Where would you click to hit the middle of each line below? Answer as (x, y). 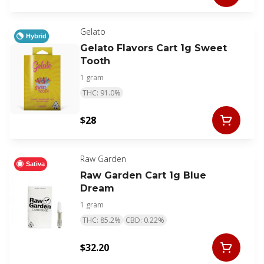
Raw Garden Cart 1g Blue (143, 176)
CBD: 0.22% (145, 220)
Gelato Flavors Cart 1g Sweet (154, 48)
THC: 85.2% (102, 220)
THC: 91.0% (102, 93)
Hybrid (36, 36)
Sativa (35, 164)
